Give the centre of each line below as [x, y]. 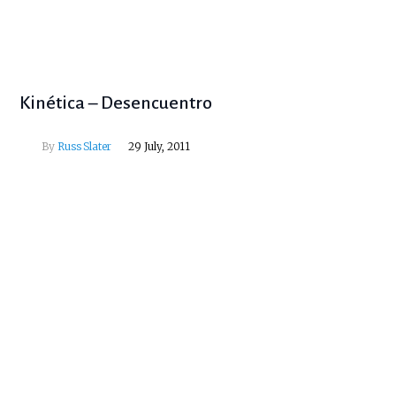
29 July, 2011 [160, 147]
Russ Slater [85, 147]
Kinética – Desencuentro [116, 103]
